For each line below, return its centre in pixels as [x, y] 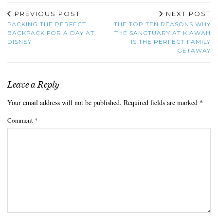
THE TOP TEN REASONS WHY [162, 24]
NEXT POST [187, 13]
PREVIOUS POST [46, 13]
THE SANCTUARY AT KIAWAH [163, 33]
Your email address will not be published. [64, 102]
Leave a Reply [33, 84]
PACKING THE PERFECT [47, 24]
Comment [21, 120]
